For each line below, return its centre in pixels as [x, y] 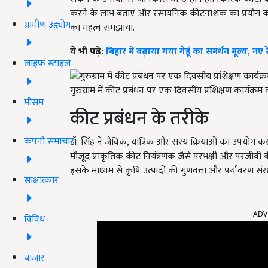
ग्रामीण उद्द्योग [47, 25]
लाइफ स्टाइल [47, 63]
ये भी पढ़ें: [88, 52]
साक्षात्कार [41, 180]
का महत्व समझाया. [102, 28]
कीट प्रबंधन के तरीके [139, 118]
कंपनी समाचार [49, 141]
